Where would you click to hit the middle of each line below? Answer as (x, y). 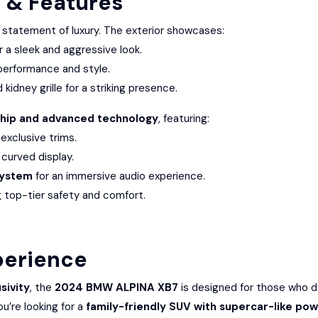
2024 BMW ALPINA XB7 (116, 287)
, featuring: (184, 119)
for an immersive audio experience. (119, 176)
